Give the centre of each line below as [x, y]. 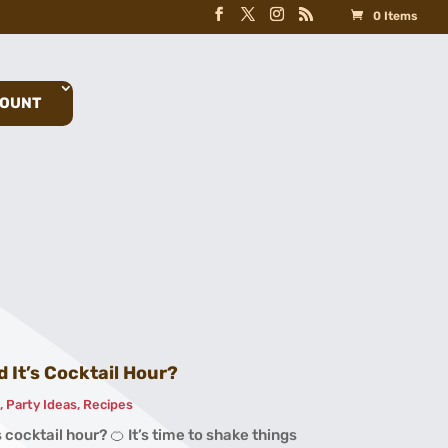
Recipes [108, 405]
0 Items [395, 16]
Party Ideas [42, 405]
